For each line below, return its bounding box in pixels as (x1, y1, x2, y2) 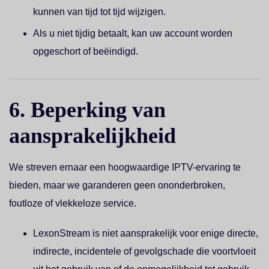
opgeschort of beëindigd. (33, 46, 138, 56)
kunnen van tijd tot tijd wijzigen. (33, 7, 166, 17)
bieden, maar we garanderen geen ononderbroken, (9, 180, 225, 190)
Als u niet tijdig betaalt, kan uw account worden (33, 28, 232, 38)
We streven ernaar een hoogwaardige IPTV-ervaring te (9, 162, 241, 172)
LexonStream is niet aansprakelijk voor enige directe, (33, 228, 258, 238)
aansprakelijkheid (9, 124, 176, 148)
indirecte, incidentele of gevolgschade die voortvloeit (33, 246, 256, 256)
